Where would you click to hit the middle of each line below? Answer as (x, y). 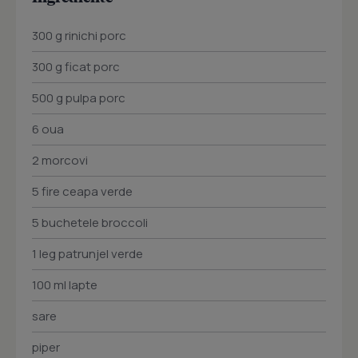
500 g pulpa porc (79, 98)
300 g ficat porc (76, 67)
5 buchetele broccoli (90, 223)
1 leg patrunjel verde (88, 254)
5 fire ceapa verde (82, 192)
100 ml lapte (65, 285)
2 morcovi (60, 161)
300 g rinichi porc (79, 36)
